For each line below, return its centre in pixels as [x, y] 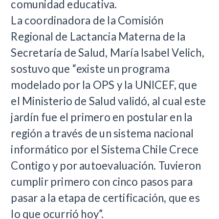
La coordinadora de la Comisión [87, 20]
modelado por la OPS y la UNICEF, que [104, 85]
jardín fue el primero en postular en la [102, 117]
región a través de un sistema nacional [102, 133]
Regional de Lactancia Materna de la [98, 36]
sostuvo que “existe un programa [90, 68]
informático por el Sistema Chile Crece [105, 149]
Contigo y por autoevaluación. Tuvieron [106, 165]
